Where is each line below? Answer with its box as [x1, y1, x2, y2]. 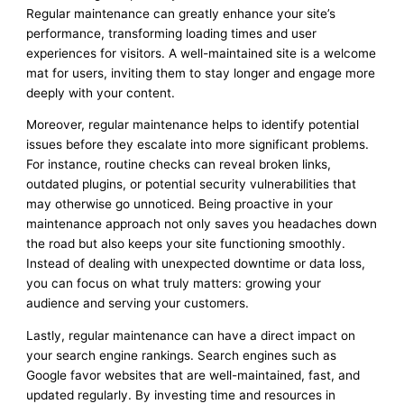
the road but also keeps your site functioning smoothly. [26, 236, 346, 252]
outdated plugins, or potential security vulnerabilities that [26, 177, 357, 192]
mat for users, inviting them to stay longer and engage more [26, 65, 376, 80]
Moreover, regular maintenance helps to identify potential [26, 117, 360, 133]
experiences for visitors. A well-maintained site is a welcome [26, 45, 377, 60]
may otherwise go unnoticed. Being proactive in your [26, 197, 334, 212]
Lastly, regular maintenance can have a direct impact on [26, 328, 356, 344]
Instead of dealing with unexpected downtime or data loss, [26, 256, 366, 271]
